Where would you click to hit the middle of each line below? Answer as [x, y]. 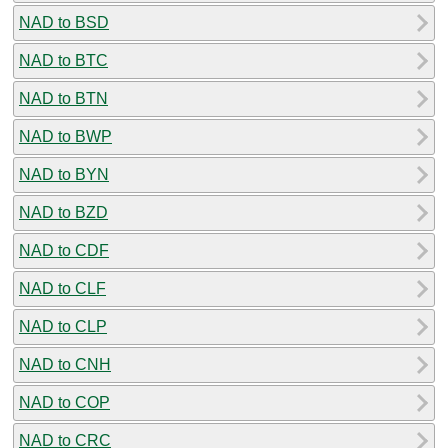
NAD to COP [64, 402]
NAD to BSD [64, 22]
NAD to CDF [64, 250]
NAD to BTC [63, 60]
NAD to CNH [65, 364]
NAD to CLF [62, 288]
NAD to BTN [63, 98]
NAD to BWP [65, 136]
